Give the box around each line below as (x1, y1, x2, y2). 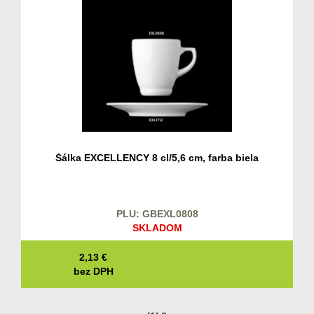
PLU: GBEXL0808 (116, 207, 198, 219)
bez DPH (73, 265, 114, 277)
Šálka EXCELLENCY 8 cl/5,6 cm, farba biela (55, 151, 259, 163)
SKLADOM (132, 221, 182, 233)
